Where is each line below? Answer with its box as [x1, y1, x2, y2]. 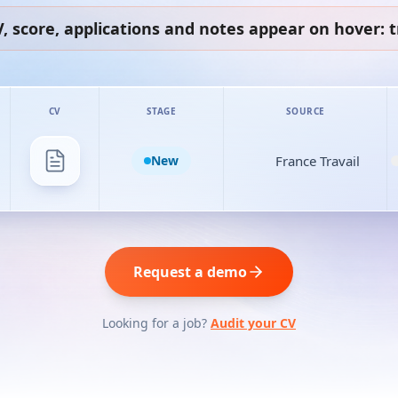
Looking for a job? [102, 314, 207, 331]
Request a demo [133, 262, 247, 282]
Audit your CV [211, 314, 296, 331]
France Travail [275, 152, 360, 170]
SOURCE [285, 105, 325, 117]
